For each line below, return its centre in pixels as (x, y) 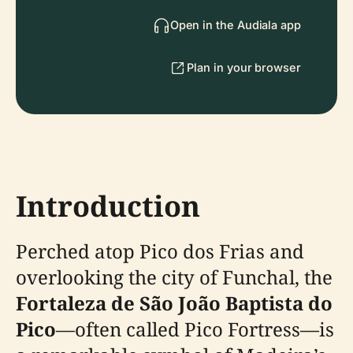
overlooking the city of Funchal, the (174, 277)
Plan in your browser (244, 67)
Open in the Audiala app (235, 25)
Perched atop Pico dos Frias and (160, 251)
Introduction (108, 206)
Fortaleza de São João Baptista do (174, 303)
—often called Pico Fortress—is (195, 329)
